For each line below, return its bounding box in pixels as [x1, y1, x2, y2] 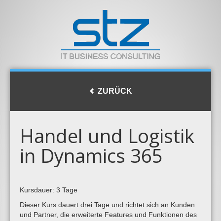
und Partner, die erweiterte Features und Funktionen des [20, 211, 197, 219]
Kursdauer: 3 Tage [20, 186, 77, 194]
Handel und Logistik [20, 123, 194, 148]
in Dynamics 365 [20, 143, 163, 168]
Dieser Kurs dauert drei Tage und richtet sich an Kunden [20, 201, 195, 209]
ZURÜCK [96, 87, 132, 95]
